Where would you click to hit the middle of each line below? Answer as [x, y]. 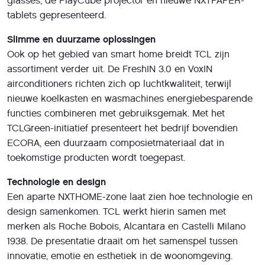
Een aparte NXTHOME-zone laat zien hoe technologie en [130, 197]
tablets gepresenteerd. [56, 15]
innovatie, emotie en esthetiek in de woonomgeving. [120, 256]
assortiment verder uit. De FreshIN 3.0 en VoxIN [110, 69]
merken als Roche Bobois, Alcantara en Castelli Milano [126, 226]
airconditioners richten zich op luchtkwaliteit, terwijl [119, 84]
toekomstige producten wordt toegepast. [96, 158]
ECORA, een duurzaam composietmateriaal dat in [116, 143]
